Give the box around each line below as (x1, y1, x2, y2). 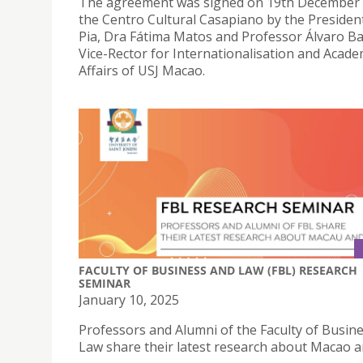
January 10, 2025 (79, 291, 179, 310)
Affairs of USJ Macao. (79, 61, 205, 79)
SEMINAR (79, 275, 130, 292)
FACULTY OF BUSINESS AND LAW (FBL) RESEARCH (79, 263, 357, 279)
